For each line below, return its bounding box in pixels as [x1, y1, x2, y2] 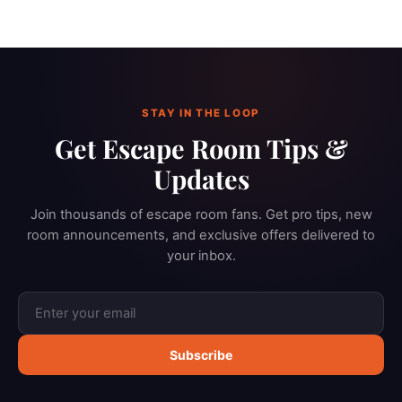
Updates [153, 161, 249, 196]
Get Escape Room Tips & [54, 130, 348, 165]
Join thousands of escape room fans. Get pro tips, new [30, 205, 372, 223]
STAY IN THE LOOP [142, 106, 260, 119]
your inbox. [166, 247, 236, 264]
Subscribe [170, 346, 232, 363]
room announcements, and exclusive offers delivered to [27, 226, 375, 243]
